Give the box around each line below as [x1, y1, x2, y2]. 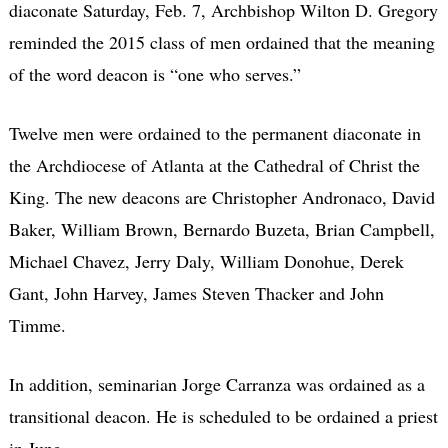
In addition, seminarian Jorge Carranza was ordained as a [8, 372, 425, 397]
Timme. [8, 313, 66, 338]
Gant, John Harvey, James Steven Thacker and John [8, 281, 384, 306]
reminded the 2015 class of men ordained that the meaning [8, 30, 435, 55]
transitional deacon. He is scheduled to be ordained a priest [8, 404, 438, 429]
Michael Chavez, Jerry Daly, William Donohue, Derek [8, 249, 404, 274]
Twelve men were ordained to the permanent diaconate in [8, 121, 421, 146]
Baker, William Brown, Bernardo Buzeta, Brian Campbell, [8, 217, 435, 242]
